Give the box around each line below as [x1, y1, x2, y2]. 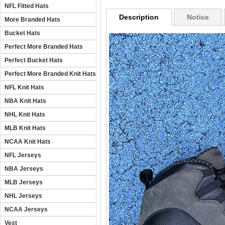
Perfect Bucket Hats [5, 57, 63, 64]
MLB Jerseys [5, 179, 43, 186]
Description [119, 13, 159, 22]
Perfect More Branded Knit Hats [5, 70, 96, 77]
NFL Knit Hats [5, 84, 44, 91]
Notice [187, 13, 209, 22]
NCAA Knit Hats [5, 138, 51, 145]
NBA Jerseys [5, 165, 43, 172]
